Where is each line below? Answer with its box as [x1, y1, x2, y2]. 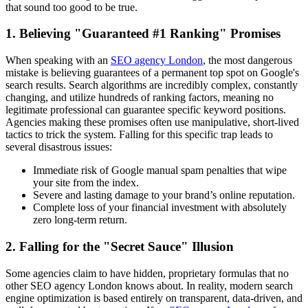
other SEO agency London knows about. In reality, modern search [5, 279, 293, 291]
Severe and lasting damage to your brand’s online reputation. [33, 189, 295, 201]
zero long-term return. [33, 214, 127, 226]
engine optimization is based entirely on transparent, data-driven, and [5, 291, 302, 304]
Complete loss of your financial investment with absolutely [33, 201, 287, 214]
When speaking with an [5, 54, 111, 67]
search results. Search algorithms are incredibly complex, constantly [5, 79, 298, 91]
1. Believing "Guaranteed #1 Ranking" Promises [5, 26, 280, 41]
